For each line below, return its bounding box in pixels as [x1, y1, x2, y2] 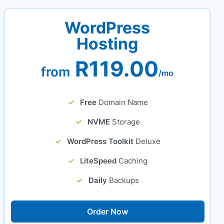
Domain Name [98, 97, 148, 107]
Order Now [87, 206, 128, 216]
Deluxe [135, 136, 161, 146]
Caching [118, 156, 148, 165]
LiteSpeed [80, 156, 117, 165]
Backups [109, 175, 139, 185]
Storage [112, 117, 140, 126]
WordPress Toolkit [67, 136, 134, 146]
